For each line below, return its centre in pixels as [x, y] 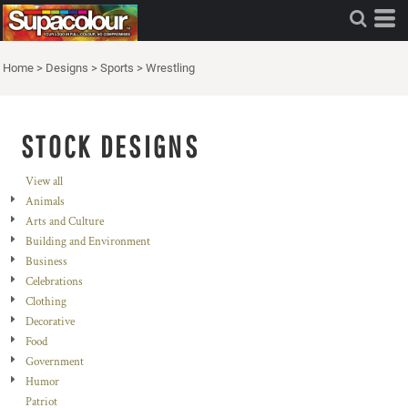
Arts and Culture [65, 222]
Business [46, 262]
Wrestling [170, 68]
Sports [117, 68]
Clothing [46, 302]
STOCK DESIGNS [110, 147]
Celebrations [54, 282]
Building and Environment [88, 242]
